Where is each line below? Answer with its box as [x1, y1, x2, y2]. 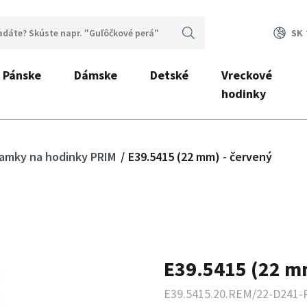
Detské [149, 67, 188, 83]
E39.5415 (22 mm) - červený [127, 149, 272, 164]
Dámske [73, 67, 117, 83]
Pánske [2, 67, 41, 83]
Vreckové [221, 67, 272, 83]
